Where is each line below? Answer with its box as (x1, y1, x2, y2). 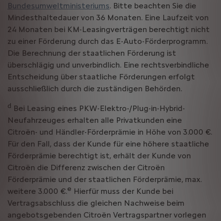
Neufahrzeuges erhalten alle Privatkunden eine (7, 115, 182, 125)
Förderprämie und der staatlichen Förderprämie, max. (7, 174, 202, 184)
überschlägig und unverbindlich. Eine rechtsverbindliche (7, 60, 209, 70)
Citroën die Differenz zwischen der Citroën (7, 162, 165, 172)
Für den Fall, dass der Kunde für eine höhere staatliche (7, 139, 209, 148)
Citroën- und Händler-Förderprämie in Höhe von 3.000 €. (7, 127, 212, 137)
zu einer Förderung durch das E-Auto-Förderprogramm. (7, 36, 208, 46)
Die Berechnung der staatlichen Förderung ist (7, 48, 176, 58)
